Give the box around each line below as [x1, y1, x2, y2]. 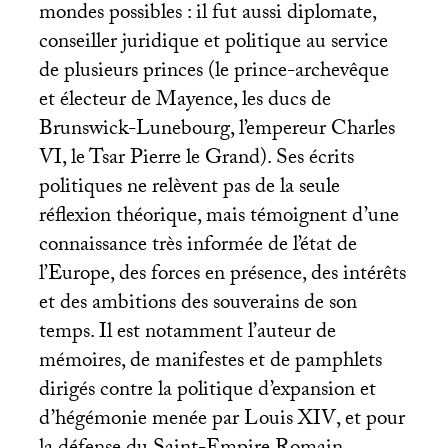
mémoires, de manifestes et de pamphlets [38, 344, 382, 381]
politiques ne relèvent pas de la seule [38, 170, 340, 207]
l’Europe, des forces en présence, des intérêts [38, 257, 406, 294]
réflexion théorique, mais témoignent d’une [38, 199, 399, 236]
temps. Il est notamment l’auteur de [38, 315, 336, 352]
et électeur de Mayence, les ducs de [38, 83, 331, 120]
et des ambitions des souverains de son [38, 286, 357, 323]
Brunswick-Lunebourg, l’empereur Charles [38, 112, 395, 149]
